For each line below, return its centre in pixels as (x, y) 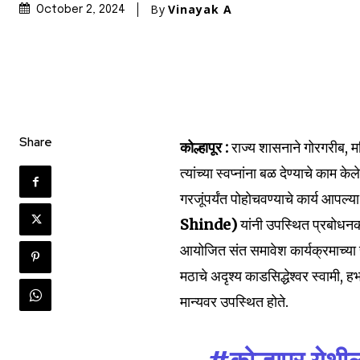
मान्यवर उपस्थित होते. (235, 302)
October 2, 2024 (81, 10)
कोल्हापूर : (205, 148)
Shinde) (209, 225)
